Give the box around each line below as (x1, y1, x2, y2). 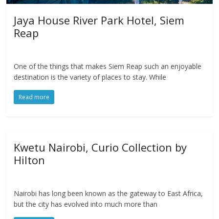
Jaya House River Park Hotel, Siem (14, 12, 185, 27)
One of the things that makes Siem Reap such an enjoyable (14, 61, 202, 71)
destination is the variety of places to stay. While (14, 72, 167, 82)
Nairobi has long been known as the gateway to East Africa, (14, 188, 203, 198)
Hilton (14, 152, 45, 167)
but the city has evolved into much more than (14, 199, 158, 209)
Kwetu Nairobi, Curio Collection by (14, 139, 187, 154)
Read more (19, 92, 50, 101)
